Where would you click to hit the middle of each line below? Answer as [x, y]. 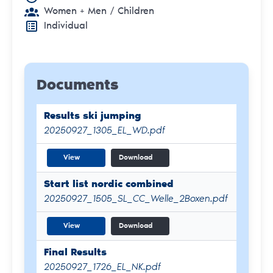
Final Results [75, 253]
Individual [66, 26]
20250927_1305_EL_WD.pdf [105, 131]
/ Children [130, 11]
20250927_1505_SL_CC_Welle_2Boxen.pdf [136, 199]
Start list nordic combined [109, 184]
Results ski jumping [93, 116]
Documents [77, 86]
